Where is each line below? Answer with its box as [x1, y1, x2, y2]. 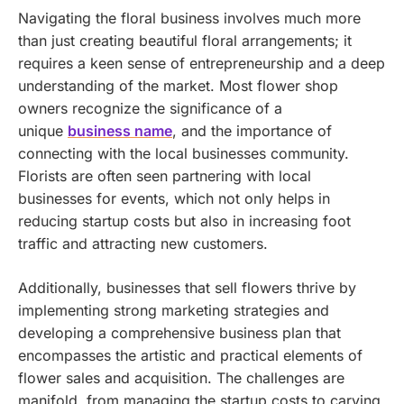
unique [18, 122, 68, 141]
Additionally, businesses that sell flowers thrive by [18, 279, 356, 298]
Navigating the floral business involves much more [18, 9, 361, 28]
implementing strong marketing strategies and [18, 301, 329, 320]
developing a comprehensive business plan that [18, 324, 341, 343]
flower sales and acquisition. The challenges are [18, 369, 344, 388]
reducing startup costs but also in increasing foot [18, 212, 351, 231]
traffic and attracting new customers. [18, 234, 268, 253]
